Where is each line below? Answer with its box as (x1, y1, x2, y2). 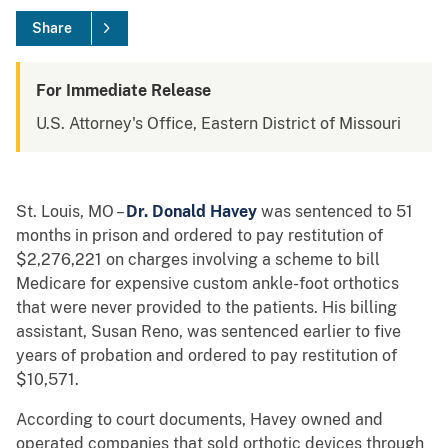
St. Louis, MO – (16, 202, 126, 222)
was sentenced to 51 (261, 202, 413, 222)
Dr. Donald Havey (126, 202, 261, 222)
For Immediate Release (36, 81, 211, 101)
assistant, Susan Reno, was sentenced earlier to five (16, 322, 401, 342)
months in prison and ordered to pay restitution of (16, 226, 383, 246)
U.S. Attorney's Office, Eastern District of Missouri (36, 114, 401, 134)
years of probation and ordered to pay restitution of (16, 346, 397, 366)
